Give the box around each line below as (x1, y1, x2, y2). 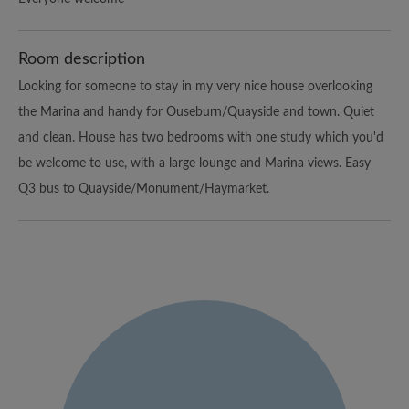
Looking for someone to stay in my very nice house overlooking (18, 79, 372, 93)
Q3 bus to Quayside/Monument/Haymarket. (18, 182, 269, 195)
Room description (18, 50, 145, 68)
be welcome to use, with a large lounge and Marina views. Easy (18, 156, 371, 170)
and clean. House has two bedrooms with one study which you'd (18, 131, 383, 144)
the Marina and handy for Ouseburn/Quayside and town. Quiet (18, 105, 374, 119)
